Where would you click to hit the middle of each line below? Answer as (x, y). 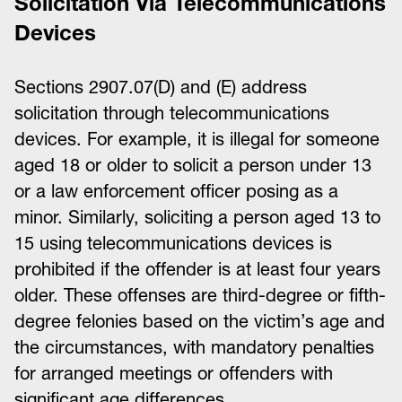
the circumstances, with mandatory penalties (194, 347)
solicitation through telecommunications (172, 113)
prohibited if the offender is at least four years (197, 269)
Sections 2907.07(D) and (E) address (161, 87)
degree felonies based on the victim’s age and (200, 321)
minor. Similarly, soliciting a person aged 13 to (197, 217)
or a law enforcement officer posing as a (176, 191)
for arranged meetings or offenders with (174, 373)
